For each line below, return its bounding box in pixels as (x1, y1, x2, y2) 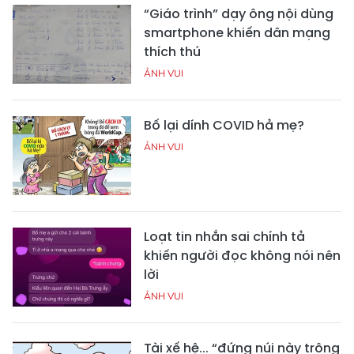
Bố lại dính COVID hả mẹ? (144, 116, 304, 135)
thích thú (144, 43, 201, 62)
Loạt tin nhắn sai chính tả (144, 228, 305, 247)
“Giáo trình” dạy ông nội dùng (144, 5, 333, 24)
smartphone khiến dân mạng (144, 24, 330, 43)
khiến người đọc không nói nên (144, 247, 341, 265)
